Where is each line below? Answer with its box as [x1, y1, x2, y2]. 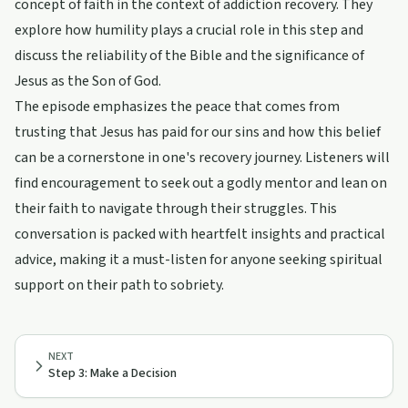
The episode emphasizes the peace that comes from [15, 97, 340, 117]
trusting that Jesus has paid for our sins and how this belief [15, 122, 381, 142]
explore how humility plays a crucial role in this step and [15, 20, 363, 40]
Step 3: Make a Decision [48, 364, 177, 382]
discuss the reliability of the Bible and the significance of [15, 46, 364, 66]
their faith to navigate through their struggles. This [15, 199, 337, 219]
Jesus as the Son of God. [15, 71, 161, 91]
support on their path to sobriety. [15, 275, 224, 295]
